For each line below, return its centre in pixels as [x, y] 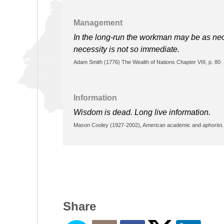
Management [98, 22]
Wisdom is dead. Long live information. [142, 112]
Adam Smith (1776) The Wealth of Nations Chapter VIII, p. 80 [147, 62]
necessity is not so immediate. [126, 49]
